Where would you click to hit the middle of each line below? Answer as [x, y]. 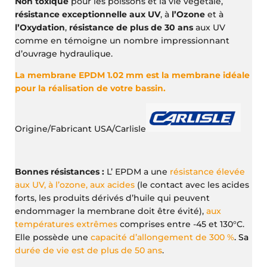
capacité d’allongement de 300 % [163, 237]
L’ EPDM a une [137, 172]
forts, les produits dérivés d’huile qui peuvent [113, 198]
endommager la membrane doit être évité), [111, 211]
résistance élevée [208, 172]
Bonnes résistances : [60, 172]
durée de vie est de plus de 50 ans [89, 251]
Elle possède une [53, 237]
